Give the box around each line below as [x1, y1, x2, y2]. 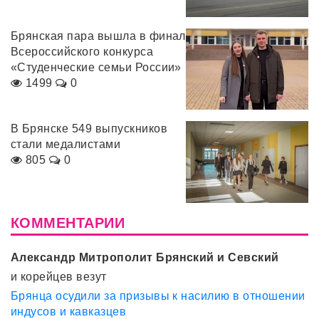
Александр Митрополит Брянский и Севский [11, 251, 279, 263]
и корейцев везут [11, 270, 107, 283]
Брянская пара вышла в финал [11, 30, 186, 42]
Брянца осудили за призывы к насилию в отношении [11, 289, 305, 302]
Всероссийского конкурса [11, 46, 154, 58]
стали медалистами [11, 138, 121, 151]
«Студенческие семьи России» [11, 61, 182, 73]
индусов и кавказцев [11, 305, 127, 318]
